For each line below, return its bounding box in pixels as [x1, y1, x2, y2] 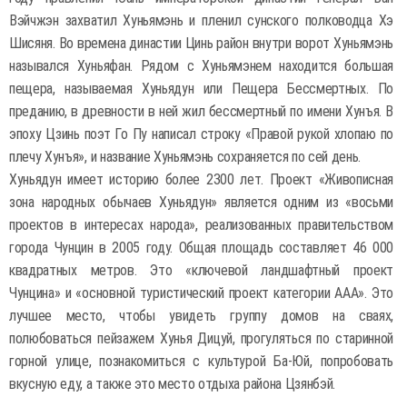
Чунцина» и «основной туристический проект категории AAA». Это [9, 284, 393, 302]
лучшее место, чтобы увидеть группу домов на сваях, [9, 307, 393, 324]
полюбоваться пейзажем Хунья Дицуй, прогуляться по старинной [9, 330, 393, 347]
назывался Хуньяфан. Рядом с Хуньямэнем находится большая [9, 57, 393, 74]
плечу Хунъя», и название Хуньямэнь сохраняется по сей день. [9, 148, 362, 165]
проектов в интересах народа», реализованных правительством [9, 216, 393, 233]
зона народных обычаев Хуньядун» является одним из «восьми [9, 194, 393, 211]
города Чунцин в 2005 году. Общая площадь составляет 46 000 [9, 239, 393, 256]
